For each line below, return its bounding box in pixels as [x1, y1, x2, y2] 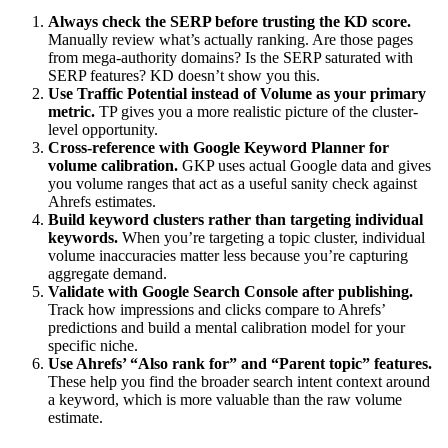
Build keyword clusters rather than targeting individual [48, 210, 423, 228]
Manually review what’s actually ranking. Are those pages [48, 30, 413, 48]
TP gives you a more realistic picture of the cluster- [95, 102, 418, 120]
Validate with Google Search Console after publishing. [48, 282, 413, 300]
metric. [48, 102, 95, 120]
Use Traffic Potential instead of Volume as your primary [48, 84, 426, 102]
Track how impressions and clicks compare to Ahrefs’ [48, 300, 385, 318]
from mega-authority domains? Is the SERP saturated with [48, 48, 413, 66]
